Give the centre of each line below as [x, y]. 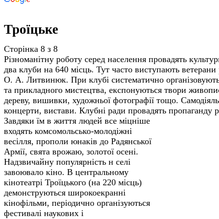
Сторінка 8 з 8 [31, 49]
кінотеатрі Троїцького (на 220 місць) [73, 182]
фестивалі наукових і [44, 213]
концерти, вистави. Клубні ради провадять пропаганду [109, 110]
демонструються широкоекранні [65, 192]
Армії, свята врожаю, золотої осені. [71, 151]
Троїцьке [31, 30]
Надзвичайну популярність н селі [67, 162]
